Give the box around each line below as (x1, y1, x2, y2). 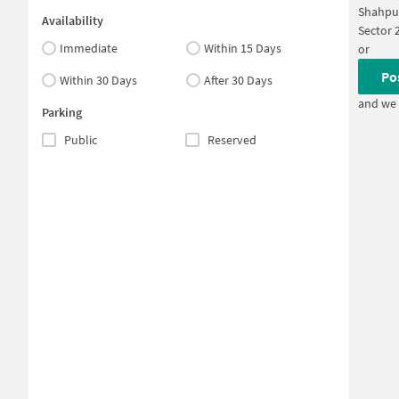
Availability (42, 12, 103, 28)
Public (64, 132, 97, 148)
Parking (42, 104, 82, 120)
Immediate (60, 40, 118, 56)
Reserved (207, 132, 256, 148)
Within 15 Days (204, 40, 282, 56)
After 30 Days (204, 72, 273, 88)
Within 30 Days (60, 72, 137, 88)
